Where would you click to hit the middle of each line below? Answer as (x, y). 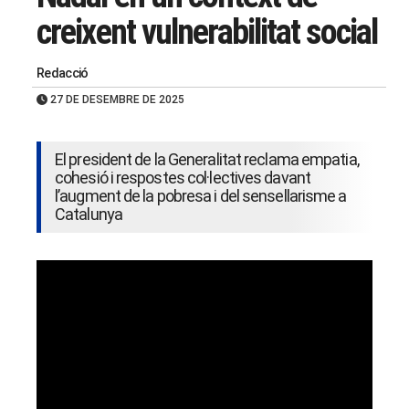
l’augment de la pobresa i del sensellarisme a (201, 196)
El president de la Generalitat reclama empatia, (207, 160)
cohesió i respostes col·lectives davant (183, 178)
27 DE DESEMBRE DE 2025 (116, 100)
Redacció (63, 73)
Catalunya (89, 215)
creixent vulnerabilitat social (207, 32)
